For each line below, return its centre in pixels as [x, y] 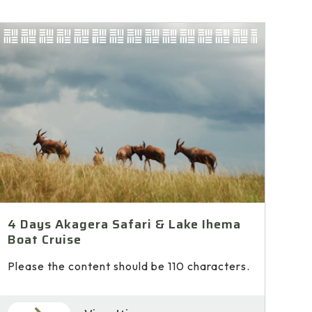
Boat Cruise [45, 240]
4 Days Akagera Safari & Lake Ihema [125, 225]
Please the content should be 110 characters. [129, 266]
